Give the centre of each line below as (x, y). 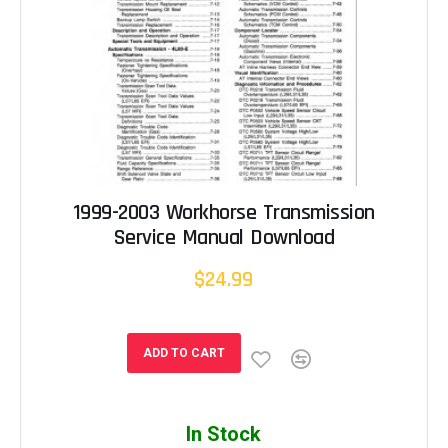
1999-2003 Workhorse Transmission (223, 212)
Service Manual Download (224, 237)
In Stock (224, 433)
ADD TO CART (183, 352)
